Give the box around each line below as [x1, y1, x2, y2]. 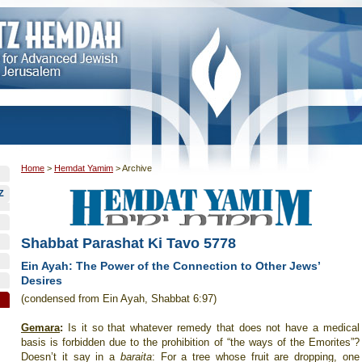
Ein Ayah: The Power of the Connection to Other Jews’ [21, 259, 320, 272]
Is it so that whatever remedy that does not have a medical [63, 322, 360, 334]
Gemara [21, 322, 60, 334]
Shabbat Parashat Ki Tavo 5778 [21, 235, 236, 251]
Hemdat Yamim [54, 163, 113, 173]
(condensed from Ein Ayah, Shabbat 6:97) [21, 293, 217, 305]
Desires [21, 274, 62, 287]
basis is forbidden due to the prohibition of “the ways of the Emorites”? [21, 336, 360, 348]
